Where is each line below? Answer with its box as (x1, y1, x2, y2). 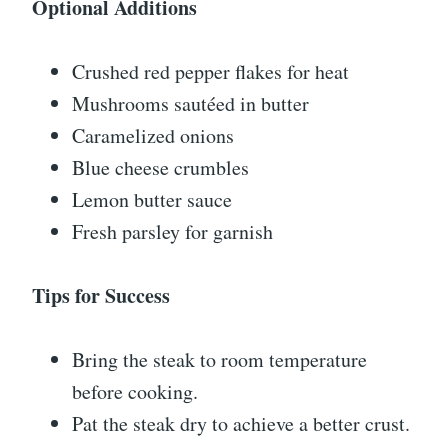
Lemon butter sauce (72, 186, 232, 214)
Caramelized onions (72, 122, 234, 150)
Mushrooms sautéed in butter (72, 90, 309, 118)
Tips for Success (32, 281, 170, 311)
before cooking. (72, 378, 198, 406)
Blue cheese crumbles (72, 154, 249, 182)
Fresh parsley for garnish (72, 218, 273, 246)
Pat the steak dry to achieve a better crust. (72, 410, 410, 438)
